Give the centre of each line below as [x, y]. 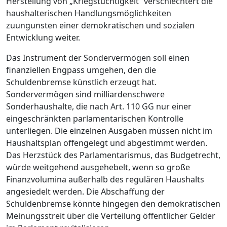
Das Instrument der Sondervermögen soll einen [98, 58]
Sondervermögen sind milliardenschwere [85, 94]
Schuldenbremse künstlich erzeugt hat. [81, 82]
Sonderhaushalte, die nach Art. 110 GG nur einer [99, 106]
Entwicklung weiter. [43, 37]
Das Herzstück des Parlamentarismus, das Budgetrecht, [113, 155]
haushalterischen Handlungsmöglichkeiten [89, 13]
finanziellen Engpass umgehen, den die [81, 70]
